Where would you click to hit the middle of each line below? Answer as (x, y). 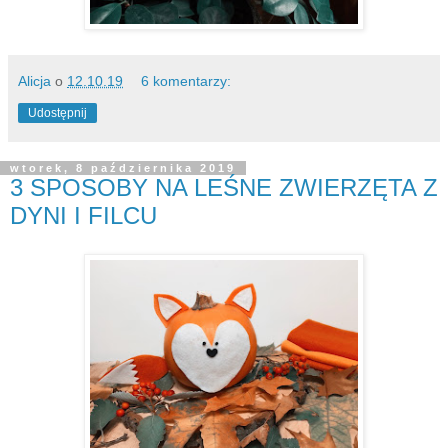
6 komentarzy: (186, 80)
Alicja (34, 80)
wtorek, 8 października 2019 (123, 167)
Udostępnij (57, 112)
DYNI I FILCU (83, 215)
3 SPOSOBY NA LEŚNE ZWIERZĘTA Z (224, 187)
